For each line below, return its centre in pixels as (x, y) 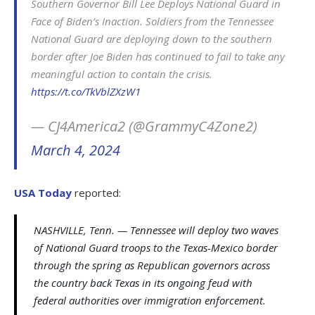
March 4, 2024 (76, 150)
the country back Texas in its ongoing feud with (143, 282)
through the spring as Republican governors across (152, 265)
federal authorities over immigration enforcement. (150, 300)
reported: (96, 192)
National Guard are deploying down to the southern (152, 38)
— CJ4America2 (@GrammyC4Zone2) (144, 126)
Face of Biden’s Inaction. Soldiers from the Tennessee (152, 21)
